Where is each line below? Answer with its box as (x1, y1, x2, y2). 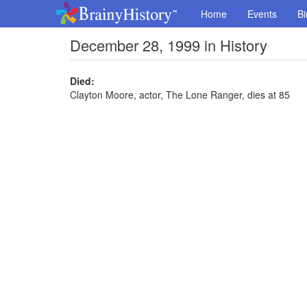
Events (247, 7, 277, 21)
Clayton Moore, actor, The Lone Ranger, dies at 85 (70, 88, 290, 101)
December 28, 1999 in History (70, 34, 267, 56)
